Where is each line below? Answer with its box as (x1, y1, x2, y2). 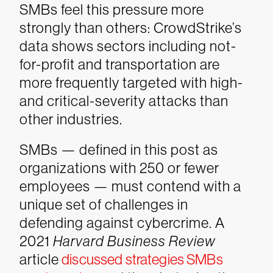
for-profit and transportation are (19, 56, 220, 73)
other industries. (19, 111, 122, 127)
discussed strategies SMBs (62, 251, 223, 268)
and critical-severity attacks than (19, 93, 229, 109)
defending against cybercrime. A (19, 214, 225, 231)
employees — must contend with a (19, 178, 241, 194)
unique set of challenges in (19, 196, 188, 213)
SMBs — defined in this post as (19, 141, 218, 158)
